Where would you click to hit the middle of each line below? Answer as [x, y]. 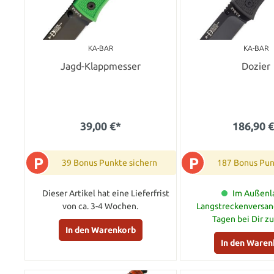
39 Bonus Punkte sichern [109, 163]
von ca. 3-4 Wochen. [101, 206]
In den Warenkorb [100, 230]
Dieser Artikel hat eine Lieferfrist [106, 194]
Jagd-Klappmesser [100, 66]
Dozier [256, 66]
